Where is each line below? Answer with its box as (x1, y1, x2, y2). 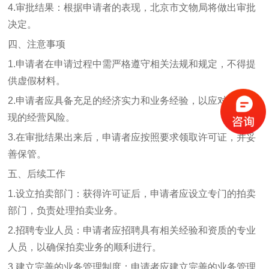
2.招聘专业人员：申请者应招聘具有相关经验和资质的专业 (8, 225, 256, 235)
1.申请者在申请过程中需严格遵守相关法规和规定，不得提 (8, 59, 256, 69)
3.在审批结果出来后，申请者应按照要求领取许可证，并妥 (8, 132, 256, 142)
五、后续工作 (8, 169, 66, 179)
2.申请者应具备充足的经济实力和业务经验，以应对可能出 (8, 95, 256, 106)
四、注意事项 (8, 39, 66, 49)
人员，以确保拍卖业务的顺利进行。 (8, 242, 162, 252)
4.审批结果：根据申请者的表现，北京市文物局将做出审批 (8, 2, 256, 13)
